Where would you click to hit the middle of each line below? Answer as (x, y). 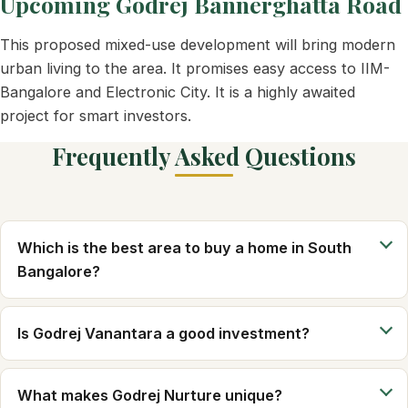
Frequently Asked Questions (204, 155)
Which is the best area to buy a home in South (184, 247)
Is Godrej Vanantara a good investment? (163, 333)
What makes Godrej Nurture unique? (150, 395)
